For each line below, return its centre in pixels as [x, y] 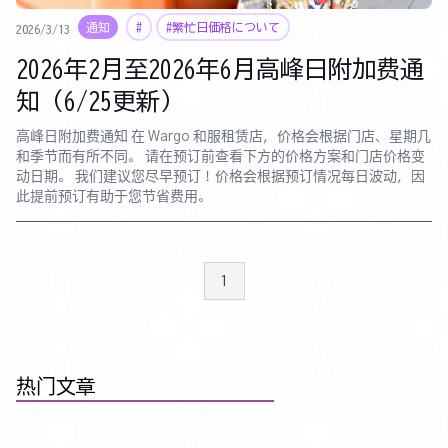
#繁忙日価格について [223, 27]
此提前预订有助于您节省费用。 [114, 197]
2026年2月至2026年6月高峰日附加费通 [220, 69]
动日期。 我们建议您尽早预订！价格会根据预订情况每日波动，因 [45, 177]
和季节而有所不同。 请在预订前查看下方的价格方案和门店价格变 [80, 157]
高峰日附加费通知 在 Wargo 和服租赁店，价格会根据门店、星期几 [73, 137]
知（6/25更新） [100, 101]
